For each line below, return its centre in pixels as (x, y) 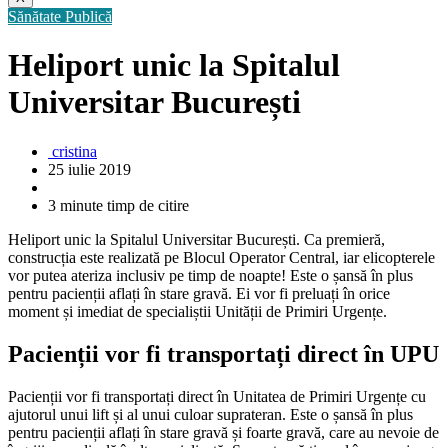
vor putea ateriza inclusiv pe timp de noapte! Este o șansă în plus (210, 275)
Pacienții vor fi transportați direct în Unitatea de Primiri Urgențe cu (217, 396)
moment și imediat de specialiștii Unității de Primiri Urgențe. (197, 311)
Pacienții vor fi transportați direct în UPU (223, 353)
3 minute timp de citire (118, 205)
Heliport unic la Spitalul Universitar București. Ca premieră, (196, 239)
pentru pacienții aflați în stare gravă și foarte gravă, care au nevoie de (223, 432)
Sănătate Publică (60, 16)
